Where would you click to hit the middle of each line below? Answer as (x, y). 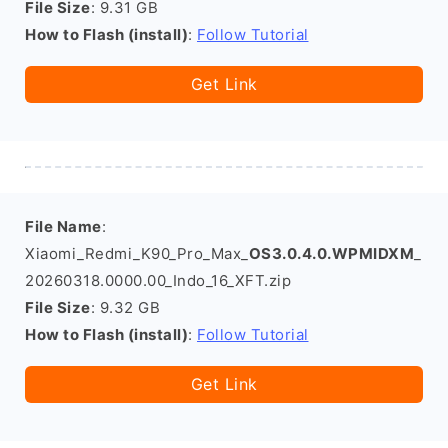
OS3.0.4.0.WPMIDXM (331, 253)
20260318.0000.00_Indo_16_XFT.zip (158, 280)
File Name (63, 226)
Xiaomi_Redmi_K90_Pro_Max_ (137, 253)
